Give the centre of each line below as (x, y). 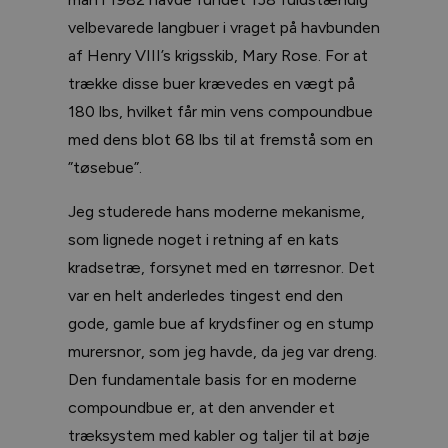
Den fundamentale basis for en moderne (212, 379)
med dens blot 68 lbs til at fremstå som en (220, 139)
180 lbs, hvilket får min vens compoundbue (220, 111)
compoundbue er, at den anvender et (201, 407)
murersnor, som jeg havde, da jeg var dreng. (222, 351)
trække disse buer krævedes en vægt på (211, 83)
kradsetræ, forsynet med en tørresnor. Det (221, 267)
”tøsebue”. (105, 167)
